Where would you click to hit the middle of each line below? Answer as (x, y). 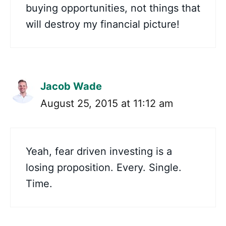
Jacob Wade (71, 87)
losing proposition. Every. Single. (104, 168)
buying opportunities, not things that (113, 8)
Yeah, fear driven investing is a (99, 152)
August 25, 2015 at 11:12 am (107, 104)
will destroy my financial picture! (103, 24)
